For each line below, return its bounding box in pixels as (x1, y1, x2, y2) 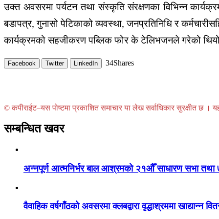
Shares (113, 59, 134, 67)
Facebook (8, 60, 36, 67)
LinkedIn (74, 60, 98, 67)
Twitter (45, 60, 64, 67)
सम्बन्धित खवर (4, 122, 64, 135)
